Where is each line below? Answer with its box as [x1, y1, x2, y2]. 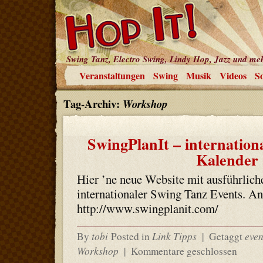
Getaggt [206, 230, 245, 243]
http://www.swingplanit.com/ [76, 200, 218, 217]
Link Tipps [151, 229, 197, 243]
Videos [219, 69, 247, 82]
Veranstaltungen [79, 69, 145, 82]
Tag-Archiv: [63, 96, 123, 112]
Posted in [110, 230, 152, 243]
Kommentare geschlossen [130, 244, 237, 258]
